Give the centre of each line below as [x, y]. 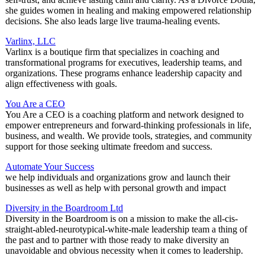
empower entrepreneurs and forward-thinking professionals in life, [128, 125]
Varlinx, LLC [30, 41]
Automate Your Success [50, 167]
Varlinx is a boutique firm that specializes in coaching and [112, 52]
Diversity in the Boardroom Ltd [64, 208]
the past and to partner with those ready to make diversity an [117, 240]
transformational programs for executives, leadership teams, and [124, 63]
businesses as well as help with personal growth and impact [116, 188]
